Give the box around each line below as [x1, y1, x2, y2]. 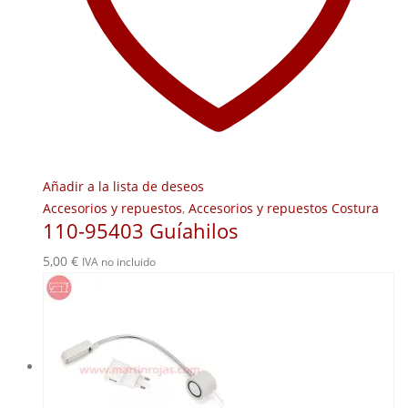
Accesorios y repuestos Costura [189, 199, 379, 218]
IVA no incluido [82, 254, 156, 270]
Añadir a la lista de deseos [43, 178, 204, 196]
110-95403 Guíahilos [43, 218, 239, 245]
